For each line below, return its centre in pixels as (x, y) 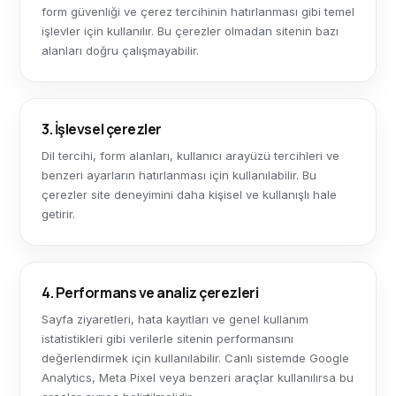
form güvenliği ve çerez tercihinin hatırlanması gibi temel (198, 11)
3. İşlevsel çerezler (102, 129)
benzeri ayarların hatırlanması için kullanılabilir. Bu (179, 175)
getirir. (58, 214)
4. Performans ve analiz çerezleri (150, 293)
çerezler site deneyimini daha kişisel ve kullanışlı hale (189, 194)
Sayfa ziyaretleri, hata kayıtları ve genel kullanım (175, 319)
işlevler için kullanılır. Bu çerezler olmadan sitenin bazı (190, 31)
